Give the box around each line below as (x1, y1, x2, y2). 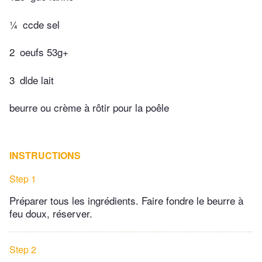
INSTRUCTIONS (9, 149, 81, 163)
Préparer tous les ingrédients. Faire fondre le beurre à (9, 193, 243, 208)
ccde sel (23, 16, 60, 32)
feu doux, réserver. (9, 206, 92, 221)
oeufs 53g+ (20, 44, 68, 60)
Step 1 (9, 172, 36, 186)
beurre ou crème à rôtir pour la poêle (9, 100, 169, 115)
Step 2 (9, 243, 36, 257)
